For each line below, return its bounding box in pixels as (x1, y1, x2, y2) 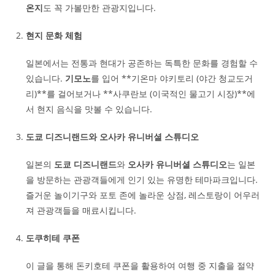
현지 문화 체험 (26, 29, 83, 41)
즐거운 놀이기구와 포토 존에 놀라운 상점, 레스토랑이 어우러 (26, 189, 260, 201)
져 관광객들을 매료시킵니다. (26, 204, 137, 216)
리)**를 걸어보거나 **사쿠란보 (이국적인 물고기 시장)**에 (26, 88, 256, 99)
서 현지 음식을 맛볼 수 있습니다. (26, 103, 153, 115)
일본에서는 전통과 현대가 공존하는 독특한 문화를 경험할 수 (26, 57, 258, 69)
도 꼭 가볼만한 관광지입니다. (43, 2, 157, 14)
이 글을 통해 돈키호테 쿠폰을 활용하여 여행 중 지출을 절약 (26, 260, 255, 271)
